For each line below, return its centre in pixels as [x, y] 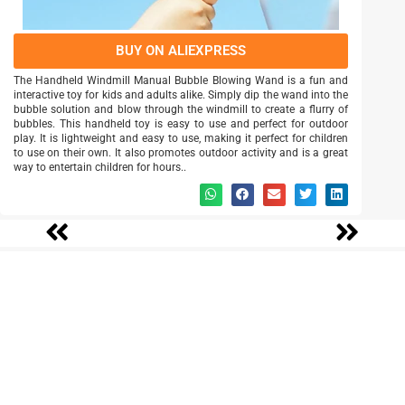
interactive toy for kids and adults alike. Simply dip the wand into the [181, 95]
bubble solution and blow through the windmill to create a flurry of [181, 110]
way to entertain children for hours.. [100, 168]
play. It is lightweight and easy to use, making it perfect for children [181, 139]
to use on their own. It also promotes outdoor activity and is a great [181, 153]
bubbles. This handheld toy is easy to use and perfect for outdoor [181, 124]
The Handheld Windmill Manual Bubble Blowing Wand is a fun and [181, 81]
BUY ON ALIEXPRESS [181, 51]
